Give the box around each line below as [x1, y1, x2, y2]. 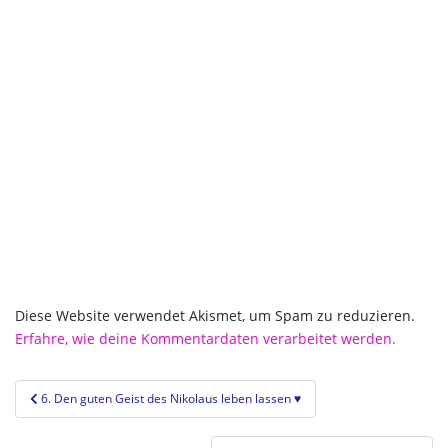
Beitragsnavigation [14, 379, 208, 406]
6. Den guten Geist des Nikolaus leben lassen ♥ [41, 390, 301, 408]
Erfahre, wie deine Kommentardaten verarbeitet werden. [15, 329, 396, 349]
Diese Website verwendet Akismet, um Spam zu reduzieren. [15, 306, 415, 326]
